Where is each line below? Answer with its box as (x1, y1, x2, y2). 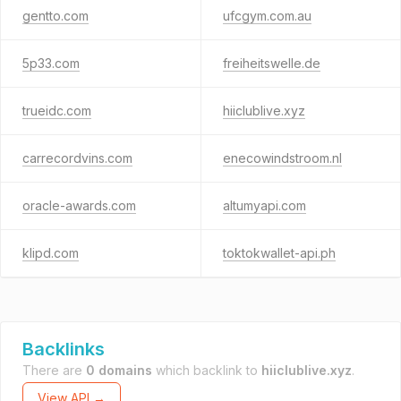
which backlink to (152, 363, 261, 378)
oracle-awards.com (22, 198, 136, 213)
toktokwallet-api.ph (222, 245, 336, 260)
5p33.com (22, 55, 80, 71)
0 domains (86, 363, 152, 378)
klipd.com (22, 245, 79, 260)
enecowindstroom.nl (222, 150, 342, 166)
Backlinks (22, 338, 105, 360)
